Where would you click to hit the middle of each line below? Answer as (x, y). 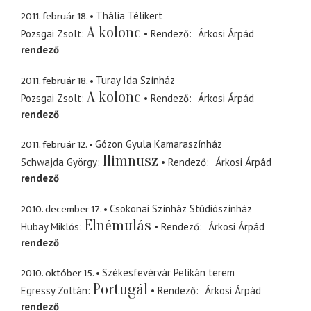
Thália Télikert (129, 16)
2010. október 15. (57, 274)
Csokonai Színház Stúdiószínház (181, 208)
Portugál (120, 290)
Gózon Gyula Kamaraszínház (159, 144)
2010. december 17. (61, 209)
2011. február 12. (54, 145)
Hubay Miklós (50, 226)
